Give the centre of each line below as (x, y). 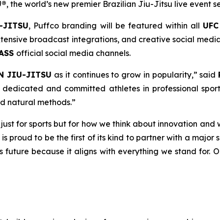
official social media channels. (73, 53)
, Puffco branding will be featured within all (116, 26)
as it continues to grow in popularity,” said (135, 75)
